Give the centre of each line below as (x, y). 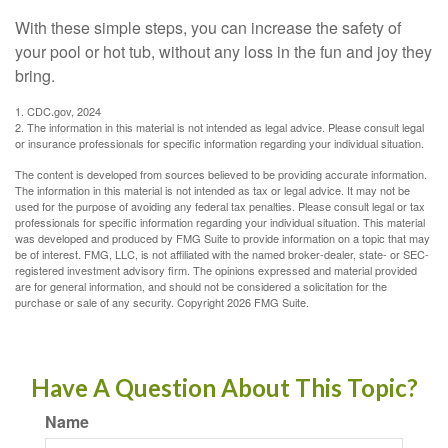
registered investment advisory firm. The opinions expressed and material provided (216, 270)
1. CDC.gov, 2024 (58, 111)
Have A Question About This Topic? (224, 387)
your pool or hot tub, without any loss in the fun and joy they (223, 51)
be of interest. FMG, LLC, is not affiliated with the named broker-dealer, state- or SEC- (222, 254)
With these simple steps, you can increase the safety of (208, 27)
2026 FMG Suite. (268, 302)
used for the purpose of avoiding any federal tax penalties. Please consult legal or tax (220, 206)
